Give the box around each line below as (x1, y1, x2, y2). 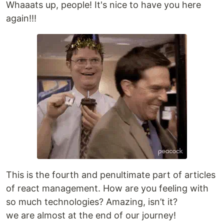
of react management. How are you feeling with (6, 183, 208, 194)
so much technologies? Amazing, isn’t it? (6, 196, 177, 207)
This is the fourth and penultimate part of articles (6, 169, 215, 180)
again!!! (6, 13, 36, 24)
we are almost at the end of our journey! (6, 210, 176, 221)
